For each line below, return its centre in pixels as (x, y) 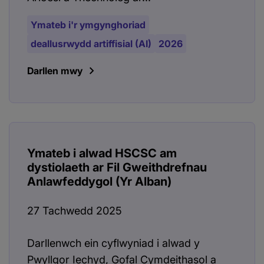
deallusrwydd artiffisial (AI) (91, 44)
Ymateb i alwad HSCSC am (102, 154)
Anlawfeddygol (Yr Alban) (99, 182)
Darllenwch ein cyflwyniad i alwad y (113, 243)
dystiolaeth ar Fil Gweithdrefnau (117, 168)
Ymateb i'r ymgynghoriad (88, 25)
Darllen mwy (55, 71)
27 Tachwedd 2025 (75, 211)
